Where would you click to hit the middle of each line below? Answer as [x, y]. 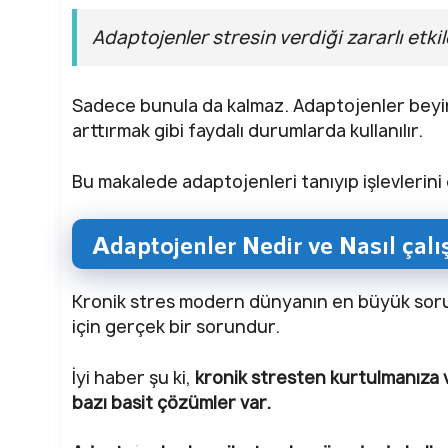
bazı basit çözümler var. [171, 402]
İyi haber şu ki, [133, 377]
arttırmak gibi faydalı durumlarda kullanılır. [247, 131]
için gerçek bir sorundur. [176, 327]
